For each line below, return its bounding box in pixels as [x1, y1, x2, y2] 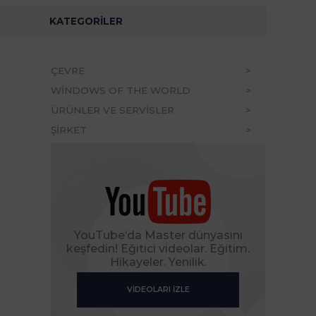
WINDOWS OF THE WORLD [50, 84, 190, 96]
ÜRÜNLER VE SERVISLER [50, 104, 174, 116]
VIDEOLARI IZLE [126, 285, 190, 295]
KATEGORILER [49, 15, 123, 27]
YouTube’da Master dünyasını [73, 229, 243, 243]
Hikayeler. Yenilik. [109, 255, 207, 269]
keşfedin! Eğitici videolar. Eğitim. [66, 242, 250, 256]
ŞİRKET [50, 123, 87, 135]
